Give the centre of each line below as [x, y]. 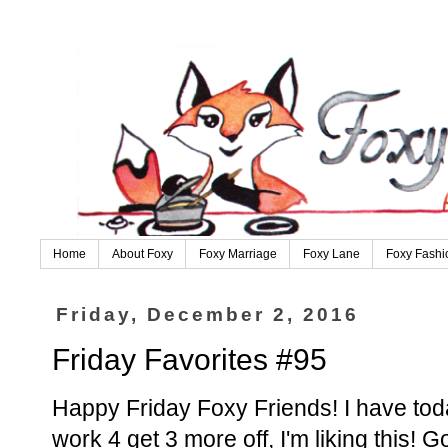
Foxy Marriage [238, 254]
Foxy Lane [331, 254]
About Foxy [142, 254]
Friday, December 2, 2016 [208, 315]
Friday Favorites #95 [189, 359]
